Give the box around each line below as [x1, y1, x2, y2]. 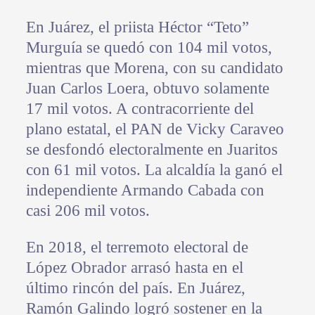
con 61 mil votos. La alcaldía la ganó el [25, 161, 283, 179]
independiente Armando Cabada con [25, 181, 264, 200]
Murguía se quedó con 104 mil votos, [25, 39, 272, 57]
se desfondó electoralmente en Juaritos [25, 141, 278, 159]
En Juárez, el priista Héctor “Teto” [25, 18, 249, 37]
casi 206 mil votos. [25, 202, 150, 220]
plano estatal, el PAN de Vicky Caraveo [25, 120, 284, 139]
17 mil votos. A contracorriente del [25, 100, 254, 118]
